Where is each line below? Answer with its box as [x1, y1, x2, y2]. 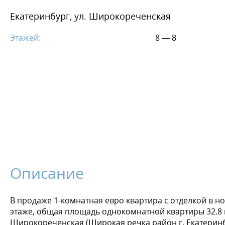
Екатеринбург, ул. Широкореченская [10, 10, 171, 23]
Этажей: [10, 32, 41, 44]
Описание [10, 163, 84, 184]
